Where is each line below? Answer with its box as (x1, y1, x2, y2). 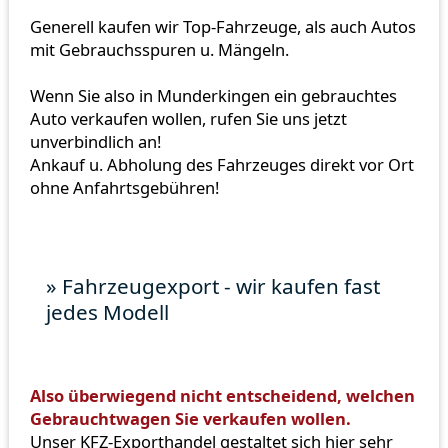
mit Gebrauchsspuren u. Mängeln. (29, 37, 289, 61)
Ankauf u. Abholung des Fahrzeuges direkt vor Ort (29, 152, 414, 176)
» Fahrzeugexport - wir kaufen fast (46, 272, 381, 301)
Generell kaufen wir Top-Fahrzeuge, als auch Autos (29, 14, 416, 38)
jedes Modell (46, 298, 170, 327)
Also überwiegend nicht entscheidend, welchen (29, 383, 415, 407)
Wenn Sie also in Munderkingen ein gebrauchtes (29, 83, 397, 107)
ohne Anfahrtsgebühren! (29, 175, 219, 199)
